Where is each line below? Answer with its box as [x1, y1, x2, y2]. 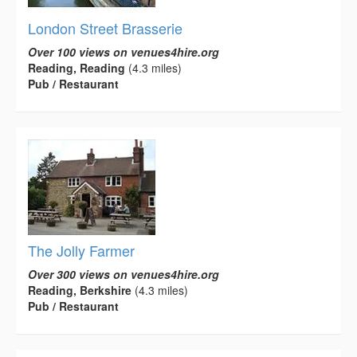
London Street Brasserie [28, 18, 182, 39]
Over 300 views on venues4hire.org [28, 266, 219, 283]
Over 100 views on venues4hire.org [28, 44, 219, 61]
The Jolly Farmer [28, 240, 135, 261]
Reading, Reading [28, 60, 125, 76]
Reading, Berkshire [28, 282, 131, 299]
